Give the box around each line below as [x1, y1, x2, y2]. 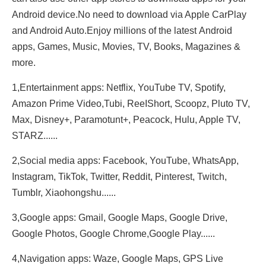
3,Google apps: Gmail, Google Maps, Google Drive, [12, 213, 227, 223]
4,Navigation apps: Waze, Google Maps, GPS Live [12, 254, 223, 264]
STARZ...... [12, 131, 58, 141]
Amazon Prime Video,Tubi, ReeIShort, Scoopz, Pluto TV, [12, 99, 250, 109]
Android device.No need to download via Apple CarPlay [12, 9, 246, 20]
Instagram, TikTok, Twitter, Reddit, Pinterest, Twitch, [12, 172, 227, 182]
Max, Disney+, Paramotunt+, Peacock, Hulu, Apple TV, [12, 115, 240, 125]
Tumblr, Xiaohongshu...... [12, 188, 116, 198]
